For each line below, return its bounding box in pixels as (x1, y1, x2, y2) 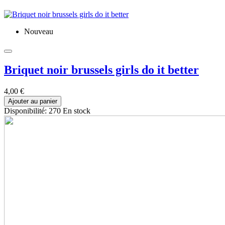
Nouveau (24, 27, 53, 36)
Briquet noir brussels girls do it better (4, 63, 199, 76)
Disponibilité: (4, 106, 49, 115)
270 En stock (49, 106, 90, 115)
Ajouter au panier (8, 97, 57, 105)
